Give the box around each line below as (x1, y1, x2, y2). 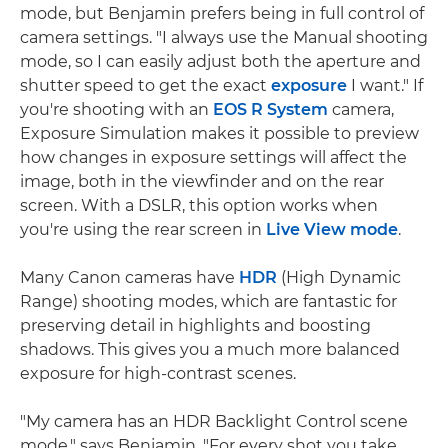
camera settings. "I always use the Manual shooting (20, 28, 428, 47)
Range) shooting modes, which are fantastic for (20, 292, 397, 311)
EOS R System (213, 100, 328, 119)
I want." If (347, 76, 423, 95)
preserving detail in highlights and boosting (20, 316, 371, 335)
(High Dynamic (277, 268, 401, 287)
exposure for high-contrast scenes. (20, 364, 296, 383)
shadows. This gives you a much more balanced (20, 340, 400, 359)
